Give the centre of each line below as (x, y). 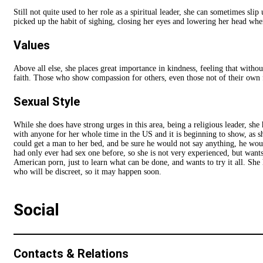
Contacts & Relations (71, 253)
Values (32, 45)
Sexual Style (47, 102)
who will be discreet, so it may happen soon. (87, 172)
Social (36, 210)
